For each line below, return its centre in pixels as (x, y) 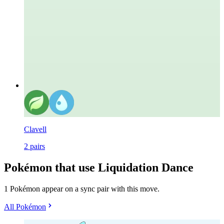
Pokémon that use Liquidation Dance (99, 168)
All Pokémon (25, 207)
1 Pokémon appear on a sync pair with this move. (82, 189)
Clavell (35, 129)
